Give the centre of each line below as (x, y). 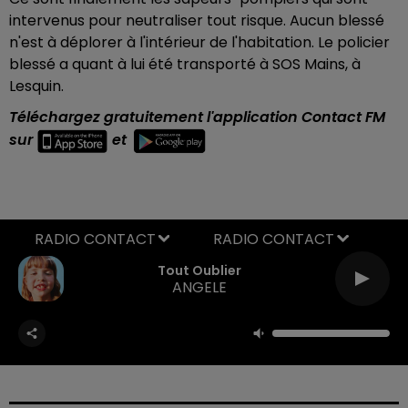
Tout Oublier (199, 270)
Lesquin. (38, 86)
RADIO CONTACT (274, 239)
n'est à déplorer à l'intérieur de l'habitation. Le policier (199, 42)
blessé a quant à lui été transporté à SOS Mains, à (185, 64)
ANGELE (199, 287)
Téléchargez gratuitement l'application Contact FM (197, 117)
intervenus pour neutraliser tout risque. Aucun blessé (197, 20)
